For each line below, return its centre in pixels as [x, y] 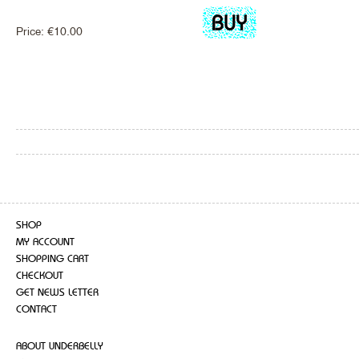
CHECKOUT [40, 276]
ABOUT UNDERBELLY [60, 346]
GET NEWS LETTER [57, 292]
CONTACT [36, 309]
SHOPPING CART [52, 259]
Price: [32, 31]
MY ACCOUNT [45, 242]
